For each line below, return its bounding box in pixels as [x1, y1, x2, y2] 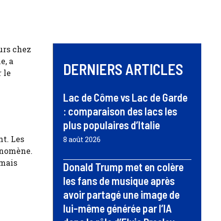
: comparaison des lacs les [63, 104, 177, 117]
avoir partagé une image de [63, 187, 180, 201]
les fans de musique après [63, 174, 175, 187]
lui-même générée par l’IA [63, 201, 172, 215]
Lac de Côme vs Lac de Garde [63, 90, 187, 104]
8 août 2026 [63, 134, 101, 144]
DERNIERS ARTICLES [63, 60, 183, 78]
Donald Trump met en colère [63, 160, 184, 173]
